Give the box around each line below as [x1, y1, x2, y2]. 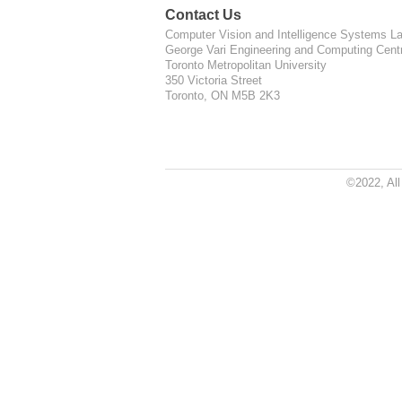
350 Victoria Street [165, 74, 262, 88]
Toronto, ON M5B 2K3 [165, 89, 280, 103]
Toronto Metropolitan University [165, 58, 327, 73]
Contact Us [165, 7, 241, 23]
